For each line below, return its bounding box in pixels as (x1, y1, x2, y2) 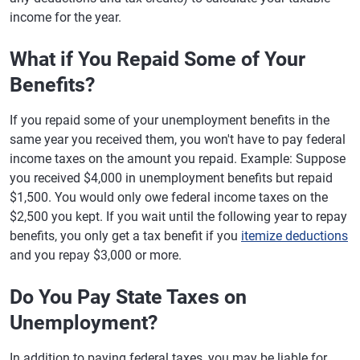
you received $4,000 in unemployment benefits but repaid (10, 170, 333, 186)
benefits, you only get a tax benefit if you (10, 228, 241, 243)
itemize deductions (241, 228, 348, 243)
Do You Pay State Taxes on (10, 285, 247, 309)
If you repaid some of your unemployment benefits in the (10, 112, 329, 128)
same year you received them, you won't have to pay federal (10, 132, 346, 147)
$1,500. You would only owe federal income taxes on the (10, 190, 328, 205)
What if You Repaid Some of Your (10, 47, 305, 71)
